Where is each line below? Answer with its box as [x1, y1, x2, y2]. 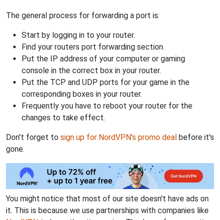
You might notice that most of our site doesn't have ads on [6, 193, 209, 203]
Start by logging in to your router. [22, 30, 135, 40]
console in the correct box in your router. [22, 66, 161, 76]
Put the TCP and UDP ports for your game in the [22, 78, 190, 87]
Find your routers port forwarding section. [22, 42, 165, 52]
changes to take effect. [22, 113, 105, 123]
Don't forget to [6, 133, 60, 142]
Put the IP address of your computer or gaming [22, 54, 185, 64]
